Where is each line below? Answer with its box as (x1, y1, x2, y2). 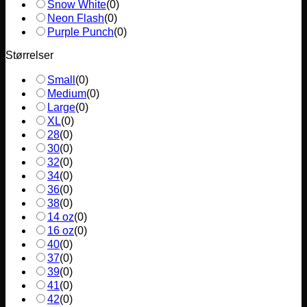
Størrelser (5, 49, 53, 62)
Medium (47, 88, 86, 100)
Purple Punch (47, 26, 114, 38)
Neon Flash (47, 12, 104, 25)
